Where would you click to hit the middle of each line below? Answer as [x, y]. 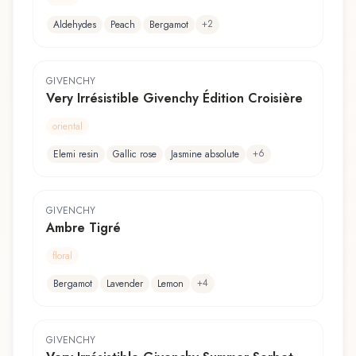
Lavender [125, 283]
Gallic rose [135, 154]
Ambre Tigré [83, 227]
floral [62, 255]
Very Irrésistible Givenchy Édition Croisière [174, 98]
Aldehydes [75, 24]
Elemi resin [76, 154]
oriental [68, 126]
